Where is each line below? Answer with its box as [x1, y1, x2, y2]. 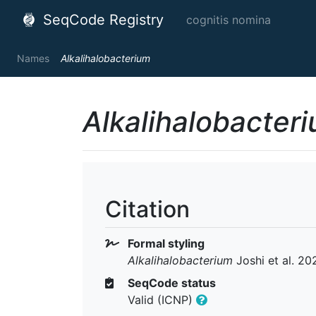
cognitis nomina [186, 13, 271, 27]
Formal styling [125, 236, 205, 250]
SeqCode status [125, 275, 216, 290]
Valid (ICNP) [128, 292, 196, 307]
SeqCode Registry [39, 11, 164, 28]
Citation [105, 195, 190, 223]
